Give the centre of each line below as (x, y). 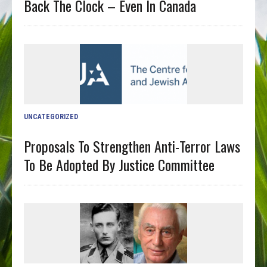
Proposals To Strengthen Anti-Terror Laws (132, 146)
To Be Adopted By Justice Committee (119, 164)
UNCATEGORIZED (51, 117)
